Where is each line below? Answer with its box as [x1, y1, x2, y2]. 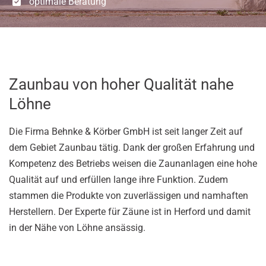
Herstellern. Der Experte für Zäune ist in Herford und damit [9, 206, 251, 217]
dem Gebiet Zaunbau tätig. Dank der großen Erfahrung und [9, 142, 255, 153]
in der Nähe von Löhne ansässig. [9, 222, 145, 233]
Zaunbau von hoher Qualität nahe [9, 75, 234, 93]
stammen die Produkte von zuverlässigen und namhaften [9, 190, 248, 201]
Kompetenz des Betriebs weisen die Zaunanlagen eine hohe [9, 158, 257, 169]
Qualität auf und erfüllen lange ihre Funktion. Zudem [9, 174, 228, 185]
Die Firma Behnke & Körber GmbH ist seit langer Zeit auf [9, 126, 243, 137]
